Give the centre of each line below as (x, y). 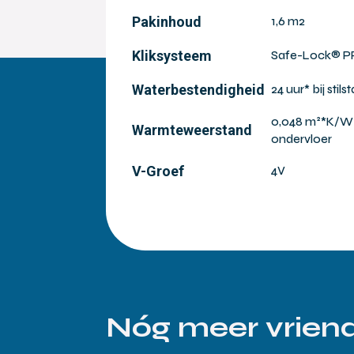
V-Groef (158, 171)
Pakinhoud (167, 21)
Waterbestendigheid (199, 89)
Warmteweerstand (192, 130)
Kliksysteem (172, 55)
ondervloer (302, 139)
